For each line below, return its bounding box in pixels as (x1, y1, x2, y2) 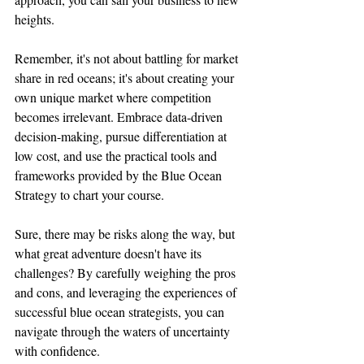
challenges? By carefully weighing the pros (15, 263, 239, 281)
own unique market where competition (15, 88, 214, 106)
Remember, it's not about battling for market (15, 49, 241, 67)
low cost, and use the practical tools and (15, 146, 220, 164)
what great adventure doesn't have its (15, 244, 205, 262)
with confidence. (15, 341, 100, 359)
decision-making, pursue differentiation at (15, 127, 230, 145)
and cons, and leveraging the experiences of (15, 283, 240, 301)
